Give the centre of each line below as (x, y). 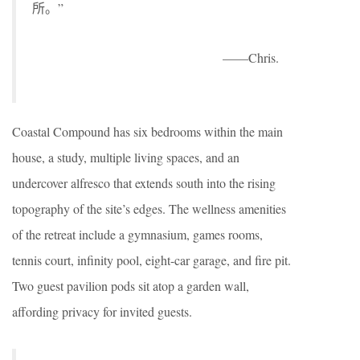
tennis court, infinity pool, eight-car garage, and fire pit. (151, 260)
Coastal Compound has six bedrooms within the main (147, 132)
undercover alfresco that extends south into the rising (144, 183)
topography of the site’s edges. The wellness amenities (149, 209)
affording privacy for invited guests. (102, 312)
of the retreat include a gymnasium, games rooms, (137, 235)
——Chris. (251, 58)
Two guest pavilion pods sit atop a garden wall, (131, 286)
